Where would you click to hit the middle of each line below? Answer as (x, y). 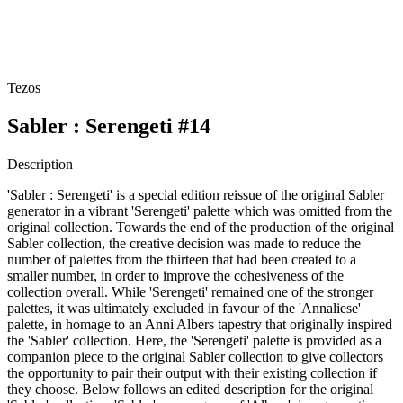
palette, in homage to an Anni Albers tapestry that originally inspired (200, 324)
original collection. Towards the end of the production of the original (201, 227)
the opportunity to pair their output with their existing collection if (192, 372)
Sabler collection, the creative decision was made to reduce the (184, 243)
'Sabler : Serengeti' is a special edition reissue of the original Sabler (196, 194)
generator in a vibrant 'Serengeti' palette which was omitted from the (200, 210)
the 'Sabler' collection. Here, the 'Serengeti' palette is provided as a (194, 340)
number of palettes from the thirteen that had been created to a (182, 259)
